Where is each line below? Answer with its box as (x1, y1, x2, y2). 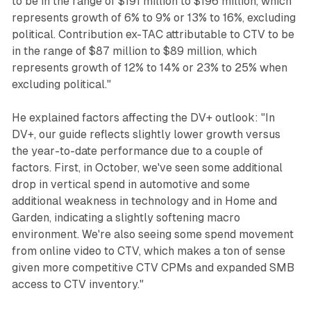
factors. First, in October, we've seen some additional (11, 160, 283, 174)
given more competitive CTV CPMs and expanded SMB (11, 260, 294, 274)
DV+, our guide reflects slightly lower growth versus (11, 127, 280, 141)
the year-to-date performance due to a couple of (11, 144, 263, 158)
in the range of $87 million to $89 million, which (11, 44, 257, 58)
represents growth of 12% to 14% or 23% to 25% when (11, 60, 287, 74)
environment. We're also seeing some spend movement (11, 227, 294, 241)
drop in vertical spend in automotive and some (11, 177, 250, 191)
